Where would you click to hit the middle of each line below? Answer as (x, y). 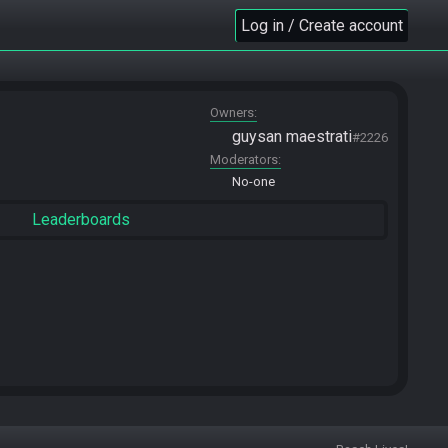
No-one (253, 181)
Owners (232, 112)
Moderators (244, 159)
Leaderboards (80, 219)
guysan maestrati (292, 136)
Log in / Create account (322, 25)
